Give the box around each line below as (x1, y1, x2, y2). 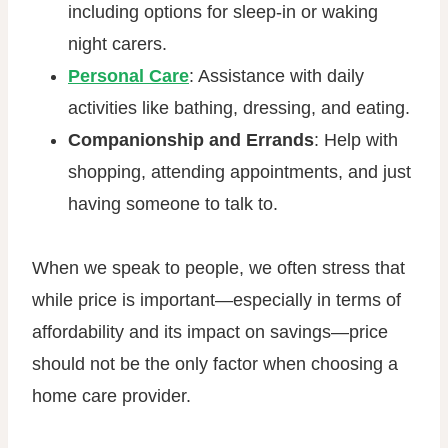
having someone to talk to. (68, 194, 278, 214)
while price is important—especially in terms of (32, 290, 401, 310)
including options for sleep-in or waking (68, 2, 378, 22)
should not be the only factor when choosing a (32, 354, 398, 374)
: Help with (314, 130, 398, 150)
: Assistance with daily (189, 66, 364, 86)
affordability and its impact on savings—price (32, 322, 388, 342)
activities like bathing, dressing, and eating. (68, 98, 410, 118)
